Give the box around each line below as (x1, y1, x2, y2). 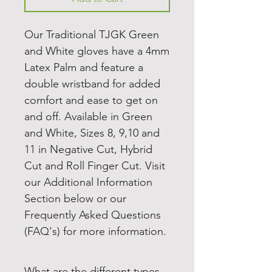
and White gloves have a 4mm (24, 44, 169, 58)
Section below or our (24, 192, 126, 206)
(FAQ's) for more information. (24, 225, 166, 239)
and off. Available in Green (24, 110, 152, 124)
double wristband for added (24, 77, 160, 91)
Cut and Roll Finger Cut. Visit (24, 159, 165, 173)
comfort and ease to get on (24, 93, 158, 107)
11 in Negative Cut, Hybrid (24, 143, 152, 157)
